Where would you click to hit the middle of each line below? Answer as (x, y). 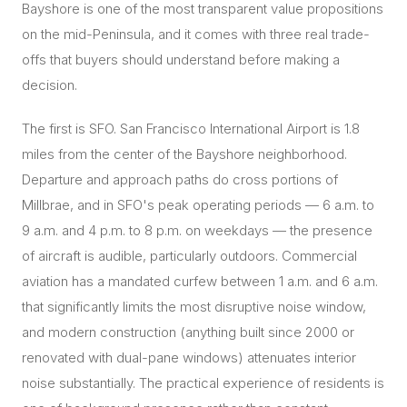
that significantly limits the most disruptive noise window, (194, 307)
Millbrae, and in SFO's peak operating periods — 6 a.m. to (198, 205)
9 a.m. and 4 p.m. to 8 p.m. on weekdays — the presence (197, 230)
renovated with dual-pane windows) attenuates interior (189, 357)
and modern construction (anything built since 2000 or (188, 332)
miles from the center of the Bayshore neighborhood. (184, 154)
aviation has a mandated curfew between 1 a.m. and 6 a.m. (200, 281)
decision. (50, 85)
